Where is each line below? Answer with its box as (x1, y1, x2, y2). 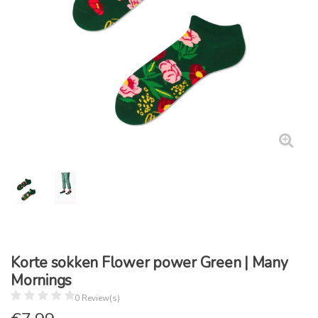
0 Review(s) (75, 292, 120, 304)
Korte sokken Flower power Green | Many (11, 253, 288, 273)
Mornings (11, 270, 72, 290)
